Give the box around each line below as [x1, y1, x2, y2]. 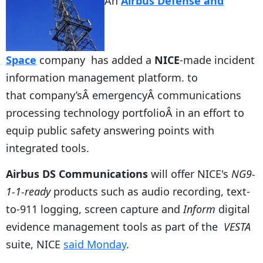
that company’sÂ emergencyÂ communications [6, 87, 241, 102]
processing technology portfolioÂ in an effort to [6, 105, 244, 120]
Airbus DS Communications [6, 166, 148, 181]
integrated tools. [6, 140, 89, 155]
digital [215, 201, 250, 216]
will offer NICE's [148, 166, 231, 181]
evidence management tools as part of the [6, 219, 224, 234]
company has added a [36, 52, 154, 67]
